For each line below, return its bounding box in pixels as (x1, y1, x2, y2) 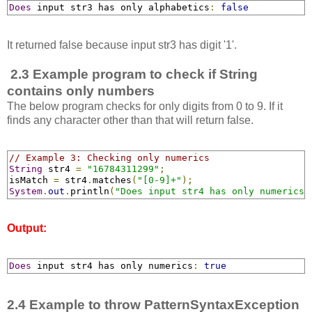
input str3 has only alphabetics (31, 1, 210, 13)
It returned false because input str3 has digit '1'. (7, 38, 237, 51)
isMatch (9, 174, 54, 185)
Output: (7, 222, 47, 235)
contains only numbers (7, 83, 155, 98)
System (9, 185, 42, 196)
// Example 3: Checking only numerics (9, 152, 210, 163)
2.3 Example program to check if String (7, 66, 258, 81)
